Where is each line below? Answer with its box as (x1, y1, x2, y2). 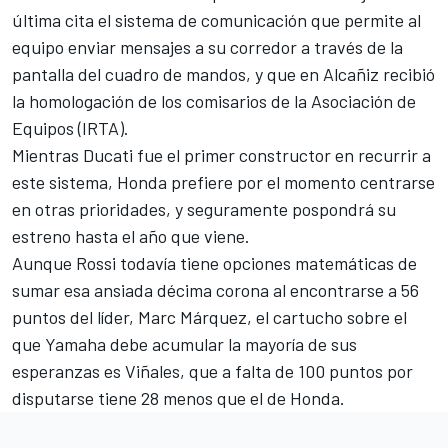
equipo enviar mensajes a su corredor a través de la (12, 35, 403, 58)
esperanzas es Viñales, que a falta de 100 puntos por (12, 359, 413, 382)
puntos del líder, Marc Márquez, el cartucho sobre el (12, 305, 407, 328)
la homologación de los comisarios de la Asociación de (12, 89, 416, 112)
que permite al (307, 8, 421, 31)
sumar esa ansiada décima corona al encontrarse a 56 (12, 278, 419, 301)
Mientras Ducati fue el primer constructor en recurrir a (12, 143, 431, 166)
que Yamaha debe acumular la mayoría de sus (12, 332, 357, 355)
